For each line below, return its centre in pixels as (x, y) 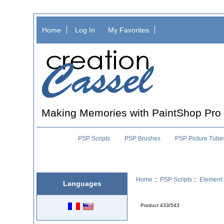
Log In (85, 30)
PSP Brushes (142, 139)
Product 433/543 (160, 205)
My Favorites (128, 30)
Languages (82, 184)
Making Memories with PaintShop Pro (131, 112)
